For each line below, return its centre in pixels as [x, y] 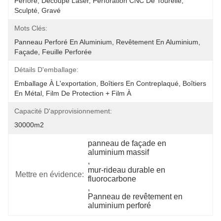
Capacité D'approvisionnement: [63, 111]
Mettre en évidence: [50, 174]
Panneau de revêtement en [135, 197]
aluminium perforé [120, 205]
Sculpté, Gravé [37, 10]
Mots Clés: [31, 28]
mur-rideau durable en [127, 170]
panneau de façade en [127, 143]
